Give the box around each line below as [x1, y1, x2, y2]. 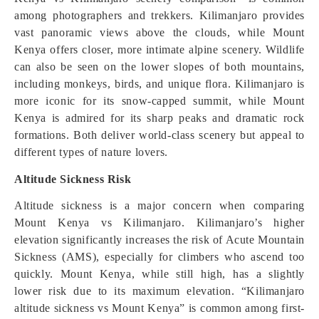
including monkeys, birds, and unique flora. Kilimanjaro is [14, 78, 305, 90]
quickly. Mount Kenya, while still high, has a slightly [14, 268, 305, 280]
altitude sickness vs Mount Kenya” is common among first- [14, 302, 305, 314]
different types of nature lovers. [14, 146, 168, 158]
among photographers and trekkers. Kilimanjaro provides [14, 9, 305, 21]
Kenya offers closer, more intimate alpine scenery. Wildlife [14, 43, 305, 56]
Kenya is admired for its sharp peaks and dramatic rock [14, 112, 305, 124]
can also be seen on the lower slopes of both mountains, [14, 61, 305, 73]
